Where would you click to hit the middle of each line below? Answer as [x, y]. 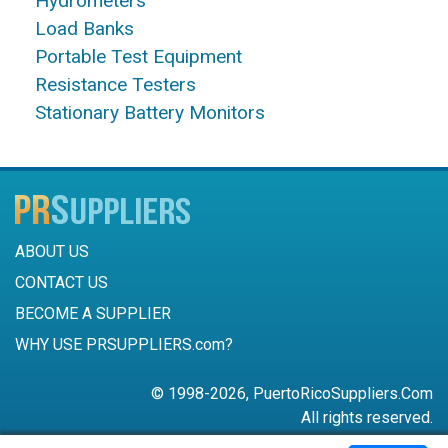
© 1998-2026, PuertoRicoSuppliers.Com [292, 394]
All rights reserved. [367, 418]
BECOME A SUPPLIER [93, 314]
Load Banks [84, 29]
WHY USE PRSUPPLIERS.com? [124, 345]
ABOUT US [52, 252]
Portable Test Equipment [138, 57]
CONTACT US [61, 283]
